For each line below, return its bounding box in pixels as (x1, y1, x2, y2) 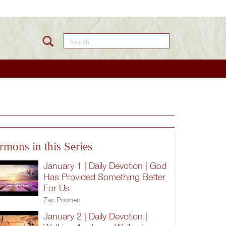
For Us (43, 182, 70, 193)
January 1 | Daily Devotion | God (43, 160, 166, 171)
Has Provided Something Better (43, 171, 165, 182)
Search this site (59, 32, 147, 45)
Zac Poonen (43, 195, 81, 204)
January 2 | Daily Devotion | (43, 210, 147, 221)
